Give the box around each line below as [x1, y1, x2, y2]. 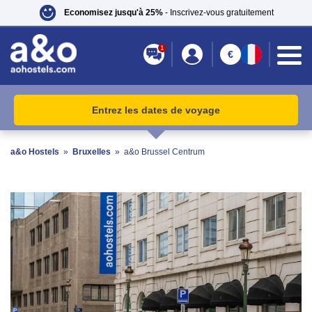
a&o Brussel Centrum [124, 147, 205, 157]
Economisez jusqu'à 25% [63, 7, 163, 17]
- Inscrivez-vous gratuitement [162, 7, 274, 17]
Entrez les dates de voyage [92, 104, 220, 116]
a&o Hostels [10, 147, 59, 157]
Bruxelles [72, 147, 111, 157]
